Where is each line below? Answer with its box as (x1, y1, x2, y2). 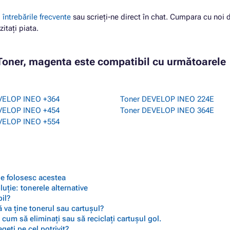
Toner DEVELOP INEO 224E (120, 94, 214, 104)
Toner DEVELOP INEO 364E (120, 106, 214, 115)
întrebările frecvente (3, 12, 71, 22)
